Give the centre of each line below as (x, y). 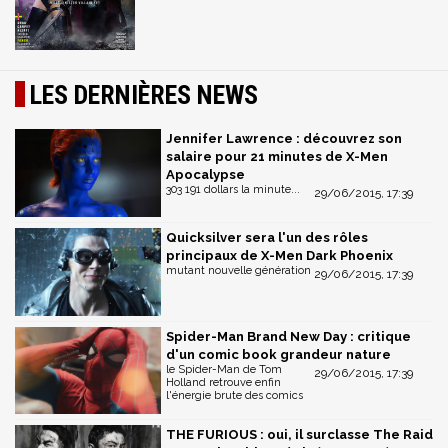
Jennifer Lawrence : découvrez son (284, 138)
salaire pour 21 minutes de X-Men (277, 156)
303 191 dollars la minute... (233, 189)
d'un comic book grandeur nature (278, 354)
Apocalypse (205, 174)
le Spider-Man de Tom (224, 369)
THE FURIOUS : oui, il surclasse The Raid (299, 435)
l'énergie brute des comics (234, 395)
